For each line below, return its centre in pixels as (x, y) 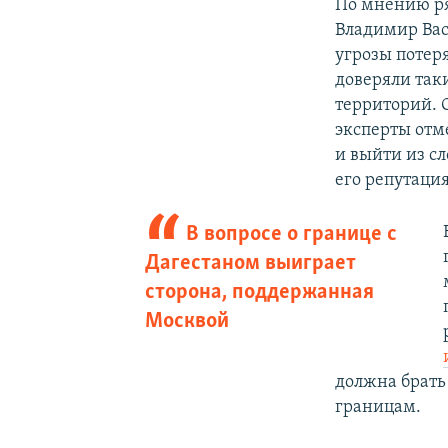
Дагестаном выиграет (250, 263)
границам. (378, 407)
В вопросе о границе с (292, 234)
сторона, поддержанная (259, 292)
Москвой (186, 321)
